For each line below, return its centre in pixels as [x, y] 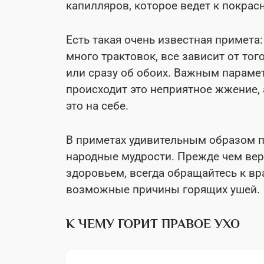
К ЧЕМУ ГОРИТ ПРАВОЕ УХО [153, 223]
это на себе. [97, 105]
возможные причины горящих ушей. [163, 189]
